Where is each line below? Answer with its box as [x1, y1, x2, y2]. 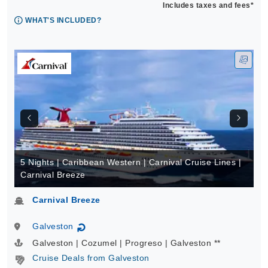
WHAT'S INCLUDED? [25, 16, 101, 25]
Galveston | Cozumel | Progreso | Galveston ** [32, 238, 221, 248]
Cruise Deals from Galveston [32, 253, 150, 263]
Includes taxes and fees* [163, 1, 254, 10]
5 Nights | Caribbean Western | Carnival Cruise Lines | [20, 157, 241, 167]
